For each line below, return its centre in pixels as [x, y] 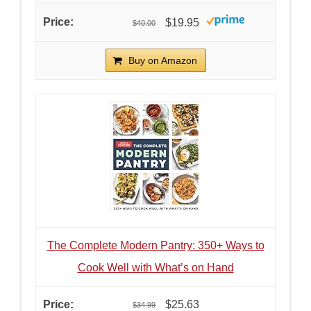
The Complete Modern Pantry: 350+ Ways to [155, 245]
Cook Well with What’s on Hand [155, 267]
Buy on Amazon [162, 60]
